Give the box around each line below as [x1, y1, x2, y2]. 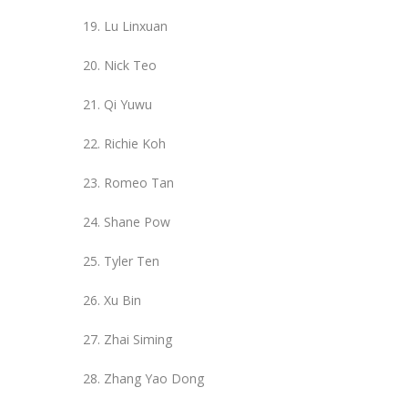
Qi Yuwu [104, 95, 152, 113]
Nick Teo [104, 56, 157, 74]
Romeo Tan [104, 173, 174, 191]
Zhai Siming [104, 330, 172, 348]
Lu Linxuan [104, 16, 168, 35]
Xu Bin [104, 291, 141, 309]
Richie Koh [104, 134, 166, 152]
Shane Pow [104, 212, 170, 230]
